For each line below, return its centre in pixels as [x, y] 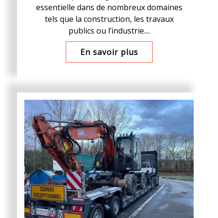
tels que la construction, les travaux [109, 19]
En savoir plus [109, 52]
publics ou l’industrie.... [109, 31]
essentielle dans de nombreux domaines [109, 7]
